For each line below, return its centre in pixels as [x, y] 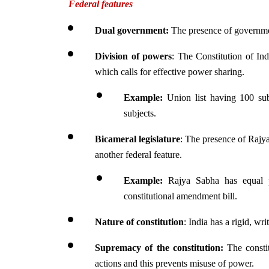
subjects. [140, 113]
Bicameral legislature [138, 139]
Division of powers [134, 56]
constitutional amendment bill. [180, 196]
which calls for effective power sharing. [170, 71]
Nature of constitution [139, 222]
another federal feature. [138, 154]
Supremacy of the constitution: [161, 247]
